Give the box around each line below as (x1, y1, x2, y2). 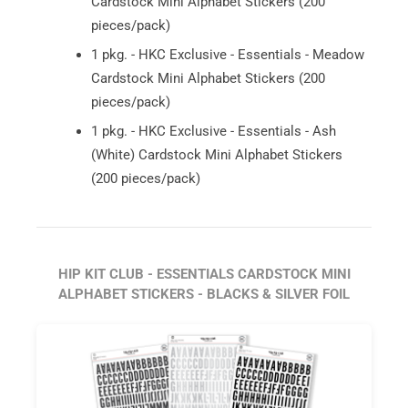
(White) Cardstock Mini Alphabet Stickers (91, 146, 342, 163)
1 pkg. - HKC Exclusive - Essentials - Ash (91, 122, 336, 139)
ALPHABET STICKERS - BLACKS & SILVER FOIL (58, 285, 350, 302)
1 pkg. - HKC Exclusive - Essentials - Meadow (91, 46, 364, 63)
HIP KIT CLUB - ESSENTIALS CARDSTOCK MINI (57, 265, 351, 282)
